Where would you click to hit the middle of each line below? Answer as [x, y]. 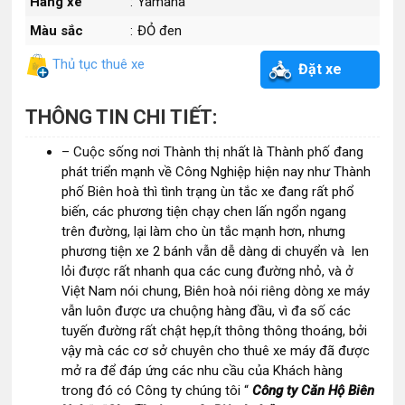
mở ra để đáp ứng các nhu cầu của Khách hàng [202, 371]
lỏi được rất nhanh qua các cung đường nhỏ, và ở [208, 271]
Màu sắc [57, 31]
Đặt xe [320, 69]
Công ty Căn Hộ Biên [312, 391]
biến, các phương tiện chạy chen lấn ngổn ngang [204, 212]
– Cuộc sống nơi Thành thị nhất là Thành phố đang [213, 152]
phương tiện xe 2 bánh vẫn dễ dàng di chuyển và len [216, 251]
